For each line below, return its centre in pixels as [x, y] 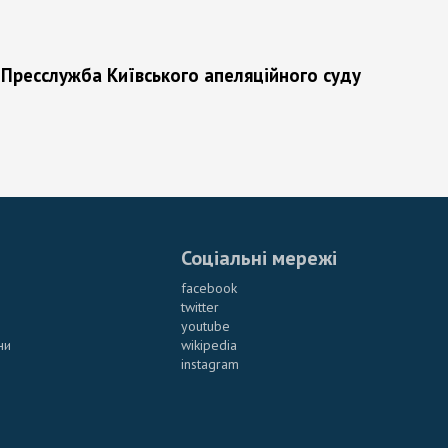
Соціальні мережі [259, 257]
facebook [209, 287]
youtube [205, 325]
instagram [210, 363]
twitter [200, 306]
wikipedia [209, 344]
